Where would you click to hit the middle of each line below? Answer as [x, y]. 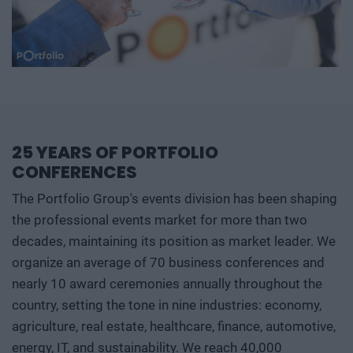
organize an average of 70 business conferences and [168, 263]
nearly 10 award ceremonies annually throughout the [167, 284]
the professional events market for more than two [160, 220]
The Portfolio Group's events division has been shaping [175, 199]
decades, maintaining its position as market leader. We [174, 242]
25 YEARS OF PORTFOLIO [115, 153]
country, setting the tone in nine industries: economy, [167, 305]
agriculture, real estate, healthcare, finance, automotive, [174, 327]
